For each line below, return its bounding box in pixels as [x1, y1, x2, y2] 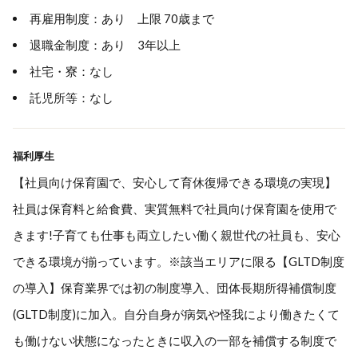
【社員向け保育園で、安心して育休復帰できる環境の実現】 [13, 175, 336, 189]
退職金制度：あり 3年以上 [30, 38, 181, 52]
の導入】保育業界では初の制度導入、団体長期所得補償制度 [13, 280, 336, 295]
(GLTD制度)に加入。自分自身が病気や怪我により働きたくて [13, 307, 340, 321]
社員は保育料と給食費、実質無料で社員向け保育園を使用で [13, 201, 336, 216]
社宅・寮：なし [30, 64, 113, 78]
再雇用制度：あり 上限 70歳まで [30, 11, 214, 26]
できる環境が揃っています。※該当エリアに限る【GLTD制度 [13, 254, 344, 268]
